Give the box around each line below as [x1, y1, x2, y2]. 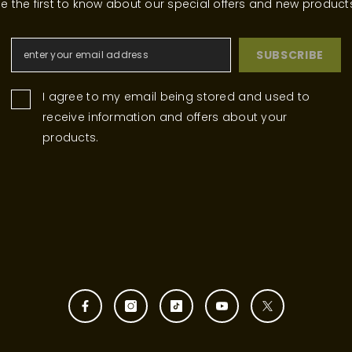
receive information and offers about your [42, 108, 288, 125]
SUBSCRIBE [255, 46, 324, 63]
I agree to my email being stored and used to [42, 88, 310, 104]
